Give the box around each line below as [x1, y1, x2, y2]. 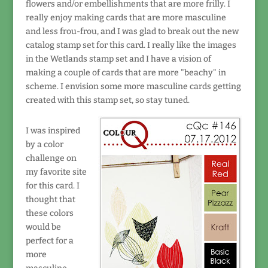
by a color [25, 139, 63, 150]
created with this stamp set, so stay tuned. [25, 95, 190, 105]
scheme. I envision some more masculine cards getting [25, 81, 241, 92]
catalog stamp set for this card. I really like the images [25, 40, 236, 50]
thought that [25, 194, 75, 205]
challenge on [25, 153, 77, 163]
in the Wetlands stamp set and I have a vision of [25, 54, 211, 64]
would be [25, 222, 61, 232]
